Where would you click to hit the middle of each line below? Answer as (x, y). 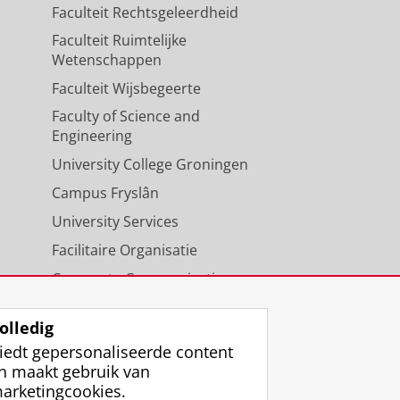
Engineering (92, 135)
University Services (115, 221)
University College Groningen (150, 164)
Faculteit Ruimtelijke (119, 40)
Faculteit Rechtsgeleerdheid (145, 12)
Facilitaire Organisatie (124, 250)
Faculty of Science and (125, 116)
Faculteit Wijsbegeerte (126, 88)
